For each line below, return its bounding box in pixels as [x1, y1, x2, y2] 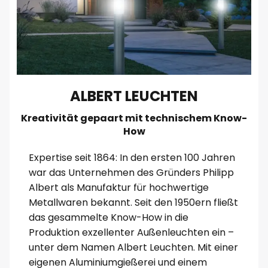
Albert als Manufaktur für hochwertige [28, 181, 209, 195]
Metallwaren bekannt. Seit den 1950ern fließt [28, 196, 238, 210]
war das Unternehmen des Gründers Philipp [28, 166, 234, 180]
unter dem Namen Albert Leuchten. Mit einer [28, 240, 238, 255]
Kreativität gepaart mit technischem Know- [21, 111, 247, 126]
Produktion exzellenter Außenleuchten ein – [28, 226, 234, 240]
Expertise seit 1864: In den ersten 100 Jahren [28, 151, 235, 165]
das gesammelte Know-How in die [28, 211, 188, 225]
